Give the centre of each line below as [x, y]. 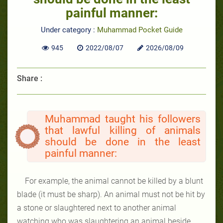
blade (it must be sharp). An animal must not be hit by [111, 194]
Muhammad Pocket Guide [140, 30]
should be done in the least [123, 142]
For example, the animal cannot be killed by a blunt [114, 181]
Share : [30, 78]
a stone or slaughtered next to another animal [97, 208]
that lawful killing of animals [123, 130]
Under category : [69, 30]
